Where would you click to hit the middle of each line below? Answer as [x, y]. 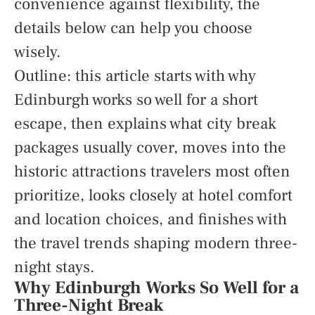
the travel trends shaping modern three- [156, 243]
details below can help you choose [133, 28]
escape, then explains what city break [145, 124]
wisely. [37, 52]
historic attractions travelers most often [152, 172]
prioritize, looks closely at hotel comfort [153, 195]
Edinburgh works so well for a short [136, 100]
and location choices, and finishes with [150, 219]
